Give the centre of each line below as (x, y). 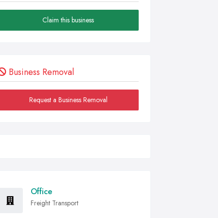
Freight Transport (54, 203)
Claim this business (68, 20)
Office (41, 191)
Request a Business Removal (68, 100)
